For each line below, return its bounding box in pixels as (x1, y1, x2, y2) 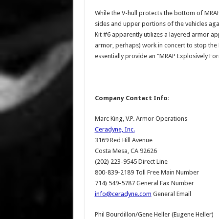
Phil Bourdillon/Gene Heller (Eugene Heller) (94, 211, 214, 218)
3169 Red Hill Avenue (94, 136, 153, 144)
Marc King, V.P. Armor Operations (94, 115, 187, 122)
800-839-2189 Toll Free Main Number (94, 169, 199, 176)
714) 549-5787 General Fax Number (94, 179, 194, 187)
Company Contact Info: (94, 94, 170, 102)
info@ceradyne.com (94, 190, 152, 197)
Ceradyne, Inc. (94, 126, 135, 133)
